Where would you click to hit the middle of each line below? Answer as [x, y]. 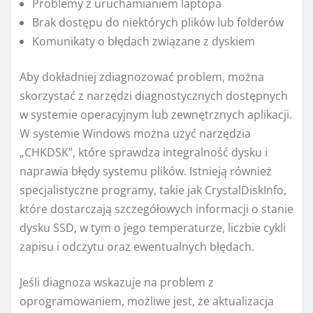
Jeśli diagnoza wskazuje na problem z [117, 282]
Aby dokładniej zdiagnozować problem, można [142, 77]
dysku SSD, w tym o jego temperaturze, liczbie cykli [153, 227]
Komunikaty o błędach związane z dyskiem [144, 41]
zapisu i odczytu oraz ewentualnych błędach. [137, 246]
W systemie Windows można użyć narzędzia [135, 133]
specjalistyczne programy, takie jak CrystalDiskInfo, [153, 190]
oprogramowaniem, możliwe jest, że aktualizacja [147, 301]
